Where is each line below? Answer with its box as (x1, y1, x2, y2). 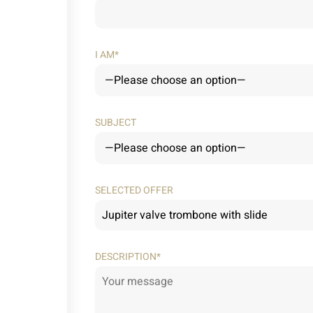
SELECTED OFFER (94, 183, 173, 198)
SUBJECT (94, 115, 136, 130)
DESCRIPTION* (94, 249, 161, 264)
